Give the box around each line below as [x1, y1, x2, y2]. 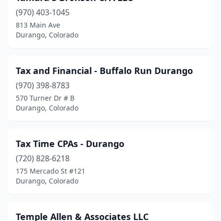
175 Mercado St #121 [16, 166, 85, 176]
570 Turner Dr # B [16, 93, 74, 103]
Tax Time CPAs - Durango [16, 138, 124, 149]
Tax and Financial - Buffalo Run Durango [16, 65, 193, 76]
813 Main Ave [16, 20, 60, 30]
